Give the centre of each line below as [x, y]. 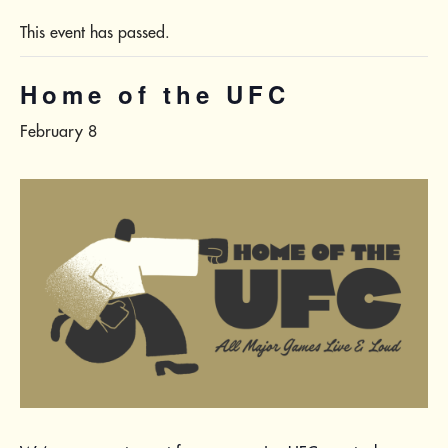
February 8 [58, 131]
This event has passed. [95, 32]
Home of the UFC [155, 94]
